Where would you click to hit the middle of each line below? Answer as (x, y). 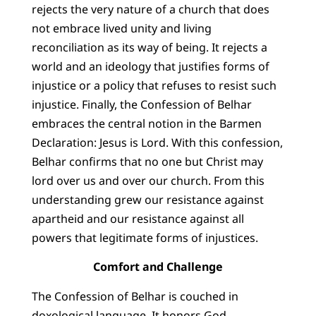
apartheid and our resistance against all (138, 219)
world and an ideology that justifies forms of (150, 67)
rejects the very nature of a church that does (150, 10)
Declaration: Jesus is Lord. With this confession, (157, 143)
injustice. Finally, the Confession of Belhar (141, 105)
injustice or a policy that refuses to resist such (154, 86)
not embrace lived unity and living (121, 29)
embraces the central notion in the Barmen (146, 124)
